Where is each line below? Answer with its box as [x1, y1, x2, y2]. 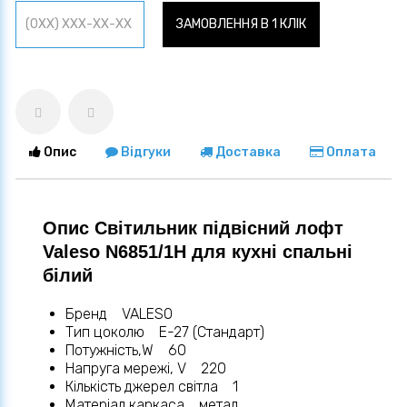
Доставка [213, 144, 281, 161]
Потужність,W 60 [65, 342, 186, 360]
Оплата [323, 144, 376, 161]
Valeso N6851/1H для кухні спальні [43, 242, 352, 263]
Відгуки [118, 144, 171, 161]
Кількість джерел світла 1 [65, 378, 238, 396]
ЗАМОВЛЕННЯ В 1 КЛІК [176, 16, 306, 33]
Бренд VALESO [65, 305, 173, 323]
